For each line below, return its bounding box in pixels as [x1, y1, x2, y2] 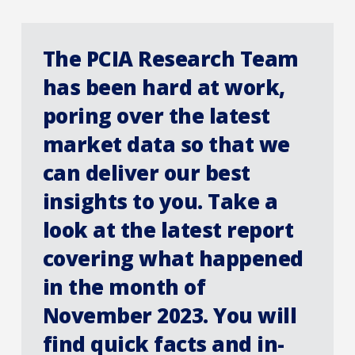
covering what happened [42, 243, 303, 273]
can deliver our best [42, 158, 250, 187]
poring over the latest [42, 101, 270, 130]
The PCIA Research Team [42, 44, 299, 73]
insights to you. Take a [42, 186, 278, 216]
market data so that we [42, 129, 290, 158]
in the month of [42, 272, 206, 301]
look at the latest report [42, 215, 294, 244]
